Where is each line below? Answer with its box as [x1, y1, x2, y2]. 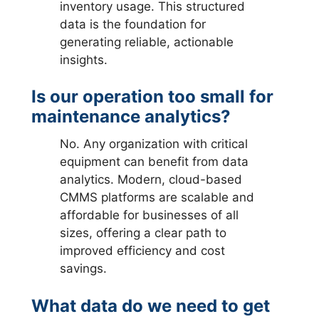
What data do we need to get [31, 295, 271, 316]
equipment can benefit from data [60, 155, 249, 169]
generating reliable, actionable [60, 34, 234, 49]
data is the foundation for [60, 16, 206, 31]
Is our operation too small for [31, 86, 274, 108]
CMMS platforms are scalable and [60, 190, 255, 205]
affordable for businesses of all [60, 208, 239, 223]
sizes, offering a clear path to [60, 226, 227, 241]
